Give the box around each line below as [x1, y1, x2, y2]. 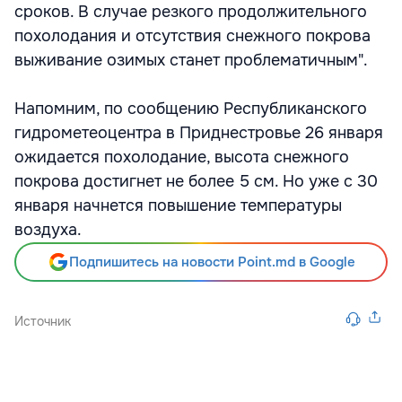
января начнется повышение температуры [14, 196, 342, 215]
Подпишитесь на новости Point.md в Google [68, 253, 355, 271]
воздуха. [14, 220, 82, 240]
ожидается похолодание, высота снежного [14, 147, 349, 167]
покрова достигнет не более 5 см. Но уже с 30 [14, 171, 378, 191]
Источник [14, 313, 71, 329]
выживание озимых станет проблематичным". [14, 50, 368, 70]
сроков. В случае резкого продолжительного [14, 2, 367, 22]
